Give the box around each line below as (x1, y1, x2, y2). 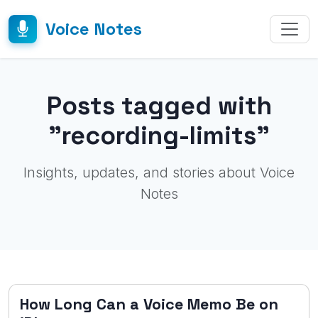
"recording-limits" (48, 119, 270, 151)
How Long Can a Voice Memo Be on (20, 295, 278, 314)
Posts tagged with (46, 89, 272, 121)
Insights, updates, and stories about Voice (23, 164, 295, 181)
